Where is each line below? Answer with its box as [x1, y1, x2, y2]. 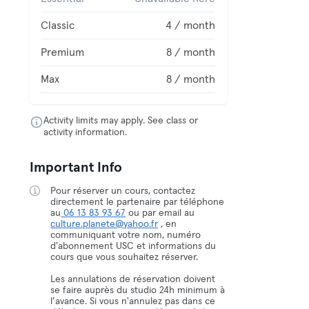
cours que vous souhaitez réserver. [50, 252, 199, 262]
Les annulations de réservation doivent [50, 275, 216, 284]
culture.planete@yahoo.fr [50, 219, 159, 229]
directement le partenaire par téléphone [50, 197, 225, 207]
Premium [41, 47, 85, 58]
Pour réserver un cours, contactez [50, 186, 196, 196]
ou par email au [126, 208, 195, 218]
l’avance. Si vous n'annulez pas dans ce [50, 297, 216, 306]
